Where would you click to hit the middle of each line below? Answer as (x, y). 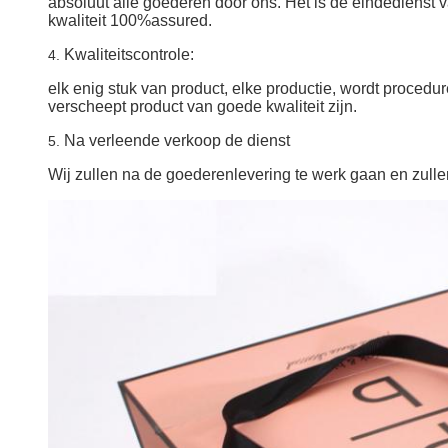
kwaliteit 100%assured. (130, 20)
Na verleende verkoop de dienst (177, 140)
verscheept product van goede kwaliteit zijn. (202, 106)
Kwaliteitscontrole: (129, 54)
